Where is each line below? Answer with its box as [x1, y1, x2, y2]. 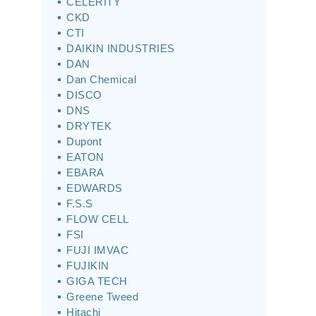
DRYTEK [66, 120, 111, 132]
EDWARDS [66, 182, 123, 194]
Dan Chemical [66, 73, 136, 85]
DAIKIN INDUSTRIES [66, 42, 175, 54]
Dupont [66, 135, 102, 147]
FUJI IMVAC [66, 244, 128, 256]
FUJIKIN [66, 260, 109, 272]
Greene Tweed [66, 291, 138, 303]
